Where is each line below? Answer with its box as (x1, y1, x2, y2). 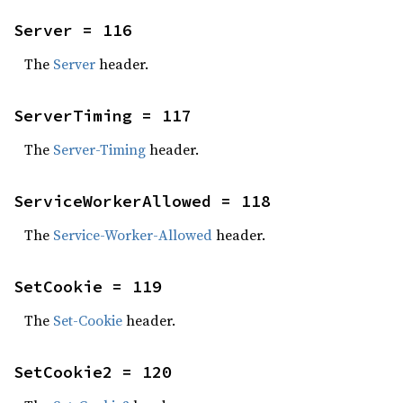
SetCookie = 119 (13, 276, 162, 297)
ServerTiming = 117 (13, 105, 192, 126)
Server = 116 (13, 20, 132, 40)
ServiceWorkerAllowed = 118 (13, 191, 271, 211)
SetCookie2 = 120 (13, 362, 172, 382)
